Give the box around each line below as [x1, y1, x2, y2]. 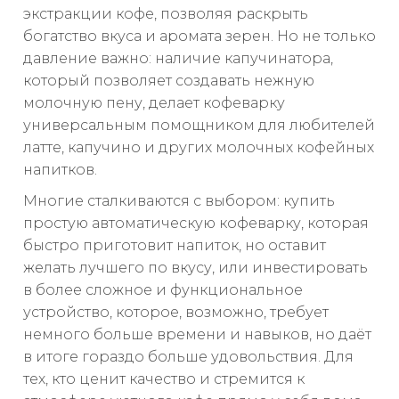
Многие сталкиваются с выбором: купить [23, 192, 335, 210]
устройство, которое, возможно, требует [23, 304, 329, 322]
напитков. [23, 161, 97, 179]
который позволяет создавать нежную [23, 72, 314, 90]
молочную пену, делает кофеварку [23, 94, 285, 112]
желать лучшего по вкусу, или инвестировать [23, 259, 368, 277]
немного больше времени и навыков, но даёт [23, 326, 371, 344]
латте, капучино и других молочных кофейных [23, 139, 374, 157]
